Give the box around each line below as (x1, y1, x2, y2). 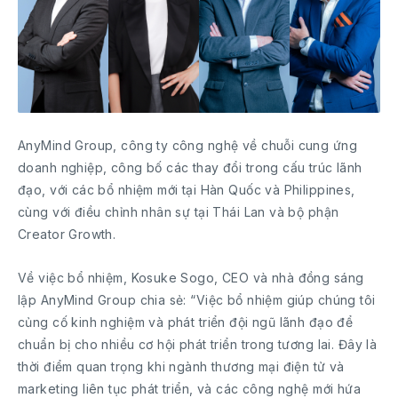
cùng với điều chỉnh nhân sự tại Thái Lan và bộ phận (18, 203, 339, 219)
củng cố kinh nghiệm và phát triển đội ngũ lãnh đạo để (18, 314, 354, 330)
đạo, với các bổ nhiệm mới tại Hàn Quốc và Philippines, (18, 181, 355, 197)
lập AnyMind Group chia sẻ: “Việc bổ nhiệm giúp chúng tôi (18, 291, 376, 307)
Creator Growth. (18, 226, 116, 242)
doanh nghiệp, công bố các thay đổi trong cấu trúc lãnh (18, 159, 362, 175)
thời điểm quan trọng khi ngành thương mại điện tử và (18, 358, 345, 374)
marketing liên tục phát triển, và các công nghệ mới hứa (18, 380, 362, 396)
